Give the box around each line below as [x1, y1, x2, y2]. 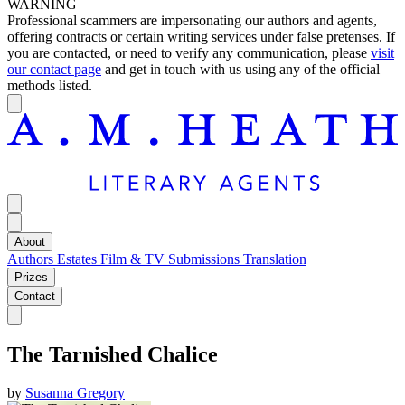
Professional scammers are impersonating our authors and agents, [7, 13, 377, 28]
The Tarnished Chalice [7, 343, 218, 367]
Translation [243, 251, 306, 268]
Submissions [168, 251, 243, 268]
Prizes [14, 270, 48, 285]
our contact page [7, 61, 101, 77]
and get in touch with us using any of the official [101, 61, 380, 77]
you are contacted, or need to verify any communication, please [7, 45, 371, 61]
